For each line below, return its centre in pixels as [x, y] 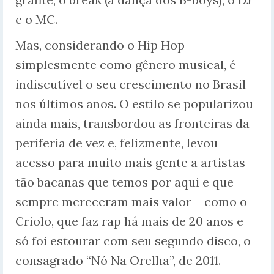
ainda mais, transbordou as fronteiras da [132, 124]
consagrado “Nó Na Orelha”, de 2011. [118, 261]
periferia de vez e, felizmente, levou [117, 143]
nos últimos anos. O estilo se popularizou [134, 104]
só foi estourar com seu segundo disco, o [133, 241]
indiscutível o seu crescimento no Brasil [131, 84]
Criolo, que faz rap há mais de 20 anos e [129, 221]
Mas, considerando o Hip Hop [100, 45]
